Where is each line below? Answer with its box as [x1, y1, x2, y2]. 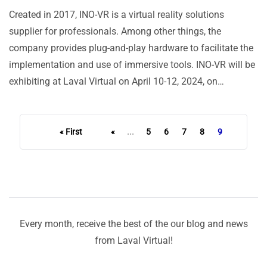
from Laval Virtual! [94, 235, 173, 247]
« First [60, 127, 82, 137]
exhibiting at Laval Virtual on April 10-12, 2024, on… [9, 76, 224, 88]
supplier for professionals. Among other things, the [9, 26, 221, 38]
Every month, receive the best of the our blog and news [19, 218, 248, 230]
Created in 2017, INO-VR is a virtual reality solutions [9, 9, 224, 21]
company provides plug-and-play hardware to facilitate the [9, 42, 253, 54]
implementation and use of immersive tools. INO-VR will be [9, 59, 255, 71]
